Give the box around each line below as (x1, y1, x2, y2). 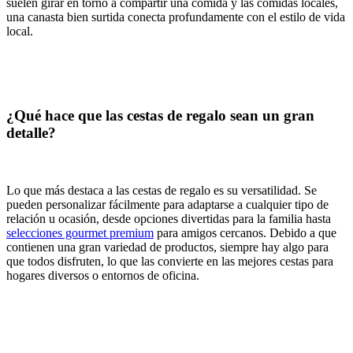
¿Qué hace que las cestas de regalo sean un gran (6, 106, 314, 124)
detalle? (6, 124, 56, 141)
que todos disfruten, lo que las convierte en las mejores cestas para (6, 254, 333, 268)
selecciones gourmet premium (6, 225, 154, 240)
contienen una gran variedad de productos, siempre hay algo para (6, 240, 329, 254)
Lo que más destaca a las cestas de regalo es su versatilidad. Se (6, 183, 317, 197)
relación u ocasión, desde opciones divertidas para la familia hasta (6, 211, 331, 225)
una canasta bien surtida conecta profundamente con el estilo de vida (6, 10, 345, 24)
